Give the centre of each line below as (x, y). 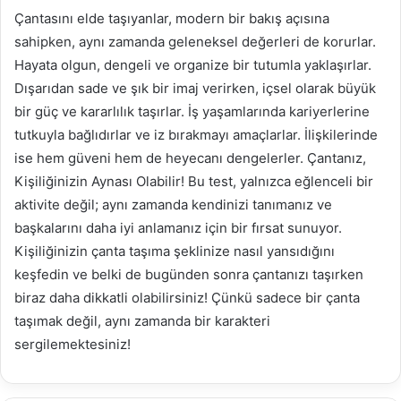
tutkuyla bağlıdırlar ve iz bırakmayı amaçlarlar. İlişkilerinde (196, 134)
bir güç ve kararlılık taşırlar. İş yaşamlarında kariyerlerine (192, 111)
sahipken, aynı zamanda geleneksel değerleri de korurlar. (195, 41)
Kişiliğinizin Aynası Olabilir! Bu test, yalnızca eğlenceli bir (194, 181)
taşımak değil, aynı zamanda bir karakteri (142, 320)
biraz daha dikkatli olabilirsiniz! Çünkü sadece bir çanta (187, 297)
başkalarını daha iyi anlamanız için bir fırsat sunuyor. (178, 227)
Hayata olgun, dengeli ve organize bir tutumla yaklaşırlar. (193, 64)
